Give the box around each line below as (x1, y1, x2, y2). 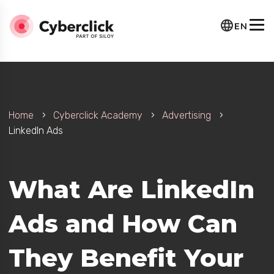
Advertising (161, 109, 211, 121)
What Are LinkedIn (8, 174, 254, 204)
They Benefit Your (8, 243, 243, 273)
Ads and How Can (8, 209, 237, 239)
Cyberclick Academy (53, 109, 143, 121)
